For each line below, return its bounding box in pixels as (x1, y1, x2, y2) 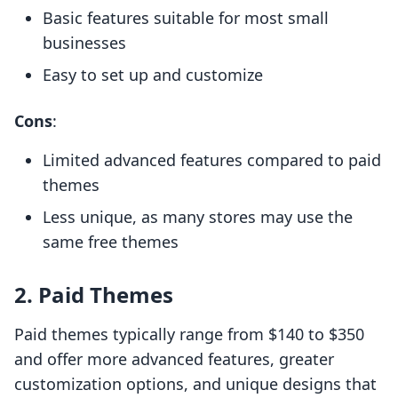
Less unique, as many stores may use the (43, 206, 353, 228)
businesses (43, 32, 126, 54)
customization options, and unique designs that (14, 373, 377, 395)
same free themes (43, 231, 179, 253)
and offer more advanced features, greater (14, 348, 334, 370)
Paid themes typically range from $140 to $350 (14, 323, 364, 346)
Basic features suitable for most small (43, 7, 329, 29)
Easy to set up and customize (43, 64, 263, 86)
